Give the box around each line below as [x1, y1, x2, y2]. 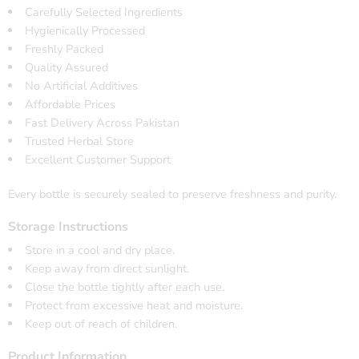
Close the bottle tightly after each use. [24, 278, 224, 295]
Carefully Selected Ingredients [24, 3, 183, 20]
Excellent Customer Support [24, 151, 171, 167]
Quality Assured [24, 58, 108, 75]
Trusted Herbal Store [24, 132, 134, 149]
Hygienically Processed [24, 22, 145, 38]
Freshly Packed [24, 40, 103, 57]
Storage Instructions [8, 217, 128, 236]
